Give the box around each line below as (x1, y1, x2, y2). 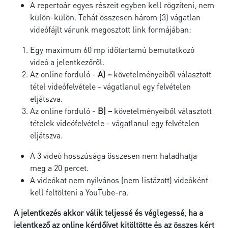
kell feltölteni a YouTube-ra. (30, 187, 128, 197)
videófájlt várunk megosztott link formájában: (30, 24, 191, 35)
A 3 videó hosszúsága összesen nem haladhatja (30, 150, 197, 161)
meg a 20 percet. (30, 162, 89, 173)
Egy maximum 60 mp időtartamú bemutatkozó (30, 44, 194, 55)
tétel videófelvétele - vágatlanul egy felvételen (30, 81, 191, 92)
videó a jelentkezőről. (30, 56, 106, 67)
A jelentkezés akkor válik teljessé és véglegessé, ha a (14, 207, 203, 218)
